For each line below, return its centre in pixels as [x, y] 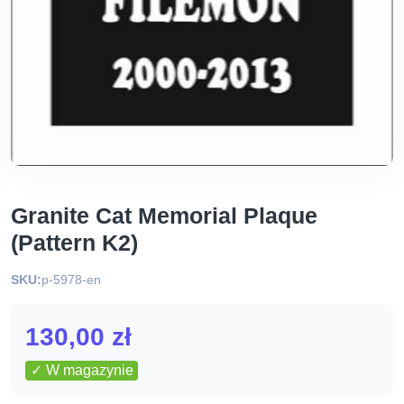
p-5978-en [71, 280]
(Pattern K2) [74, 243]
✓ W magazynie [82, 370]
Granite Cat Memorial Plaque [164, 216]
